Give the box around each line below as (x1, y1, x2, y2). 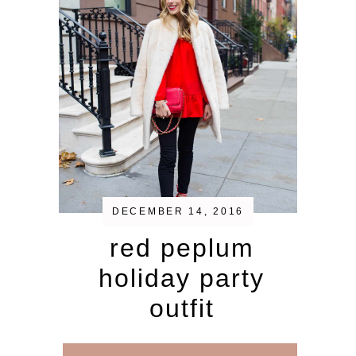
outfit (149, 294, 215, 323)
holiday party (99, 264, 265, 293)
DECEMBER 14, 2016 (112, 206, 244, 218)
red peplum (109, 234, 254, 263)
